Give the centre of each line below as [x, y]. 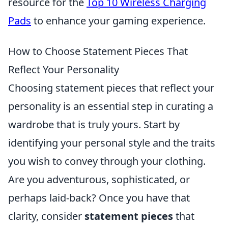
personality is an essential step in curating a [111, 106]
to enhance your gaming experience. [118, 20]
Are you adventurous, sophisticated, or [99, 179]
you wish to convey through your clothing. [107, 161]
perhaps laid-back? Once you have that [99, 197]
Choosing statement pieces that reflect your [111, 88]
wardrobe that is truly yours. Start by [94, 124]
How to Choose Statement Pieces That [98, 51]
